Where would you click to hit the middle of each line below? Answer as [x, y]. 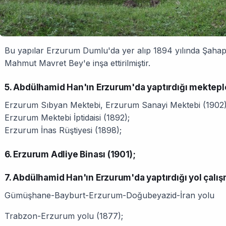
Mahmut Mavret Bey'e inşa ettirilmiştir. [77, 63]
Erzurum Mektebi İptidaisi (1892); [67, 118]
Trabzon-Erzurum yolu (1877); [64, 216]
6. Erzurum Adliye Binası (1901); [70, 155]
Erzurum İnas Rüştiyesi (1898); [63, 130]
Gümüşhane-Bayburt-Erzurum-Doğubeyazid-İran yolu [109, 195]
